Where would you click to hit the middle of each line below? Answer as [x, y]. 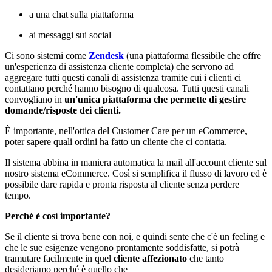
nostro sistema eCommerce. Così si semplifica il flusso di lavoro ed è [136, 173]
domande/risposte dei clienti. [63, 110]
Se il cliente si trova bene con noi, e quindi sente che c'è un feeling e [135, 236]
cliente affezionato [150, 258]
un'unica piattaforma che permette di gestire [155, 99]
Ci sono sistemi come [47, 55]
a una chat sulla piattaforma [81, 14]
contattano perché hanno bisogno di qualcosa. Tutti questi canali [127, 88]
